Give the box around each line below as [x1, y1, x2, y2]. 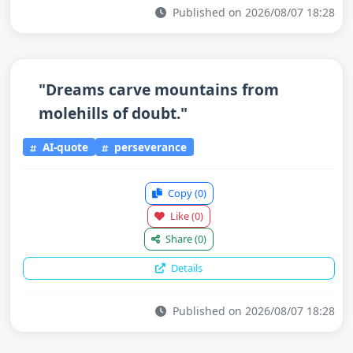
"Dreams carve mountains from [39, 79, 279, 100]
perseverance [111, 139, 188, 154]
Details [169, 260, 203, 275]
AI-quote [39, 139, 88, 154]
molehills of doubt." [39, 102, 188, 124]
